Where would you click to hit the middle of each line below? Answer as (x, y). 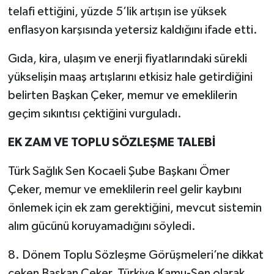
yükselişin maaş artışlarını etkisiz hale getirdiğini (130, 77)
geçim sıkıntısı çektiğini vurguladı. (94, 114)
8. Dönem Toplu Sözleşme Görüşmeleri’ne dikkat (135, 255)
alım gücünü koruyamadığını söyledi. (102, 227)
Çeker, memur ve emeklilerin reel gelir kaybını (124, 190)
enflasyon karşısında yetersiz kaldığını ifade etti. (132, 30)
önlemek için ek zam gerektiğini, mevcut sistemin (135, 208)
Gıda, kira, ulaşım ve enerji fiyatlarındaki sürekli (127, 59)
